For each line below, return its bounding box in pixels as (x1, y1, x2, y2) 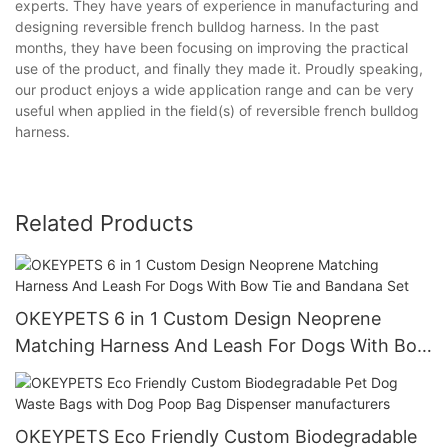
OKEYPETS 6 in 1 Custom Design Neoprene (15, 307, 381, 329)
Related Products (15, 210, 194, 237)
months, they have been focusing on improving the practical (15, 39, 408, 57)
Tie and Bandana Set (15, 361, 191, 383)
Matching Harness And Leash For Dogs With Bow (15, 334, 432, 356)
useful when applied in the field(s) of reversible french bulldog (15, 102, 419, 120)
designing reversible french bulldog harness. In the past (15, 18, 379, 36)
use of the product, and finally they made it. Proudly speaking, (15, 60, 423, 78)
